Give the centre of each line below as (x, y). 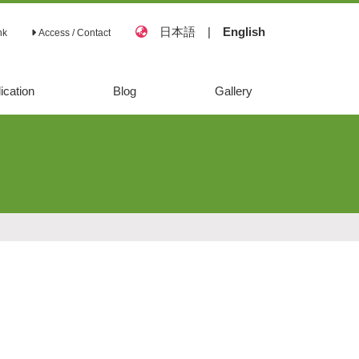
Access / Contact (73, 32)
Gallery (233, 91)
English (244, 31)
